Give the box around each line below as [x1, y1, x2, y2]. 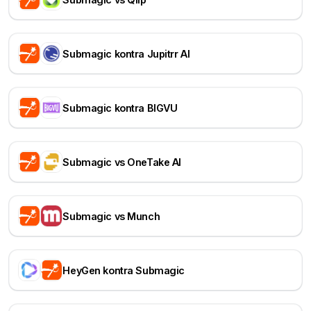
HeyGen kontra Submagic [62, 264, 185, 276]
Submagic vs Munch [62, 210, 160, 222]
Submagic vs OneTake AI [62, 155, 181, 168]
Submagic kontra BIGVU [62, 101, 178, 114]
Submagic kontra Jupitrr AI [62, 47, 190, 60]
